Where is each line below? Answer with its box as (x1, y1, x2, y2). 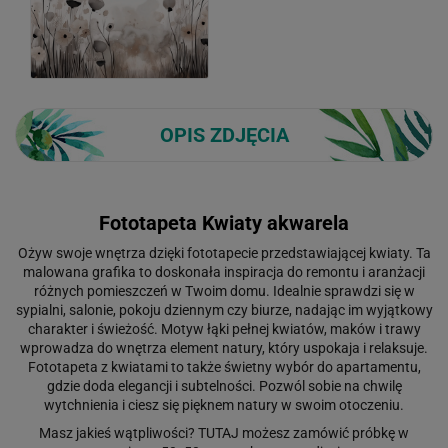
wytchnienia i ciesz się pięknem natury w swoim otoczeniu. (44, 396, 404, 413)
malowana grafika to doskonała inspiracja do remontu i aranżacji (23, 263, 425, 280)
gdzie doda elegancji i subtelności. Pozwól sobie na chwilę (46, 377, 402, 394)
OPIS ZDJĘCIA (159, 122, 289, 147)
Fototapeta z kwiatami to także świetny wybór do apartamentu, (27, 358, 421, 375)
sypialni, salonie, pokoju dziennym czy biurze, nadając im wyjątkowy (15, 301, 433, 318)
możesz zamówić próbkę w (239, 424, 409, 441)
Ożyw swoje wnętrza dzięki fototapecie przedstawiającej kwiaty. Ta (17, 244, 431, 261)
